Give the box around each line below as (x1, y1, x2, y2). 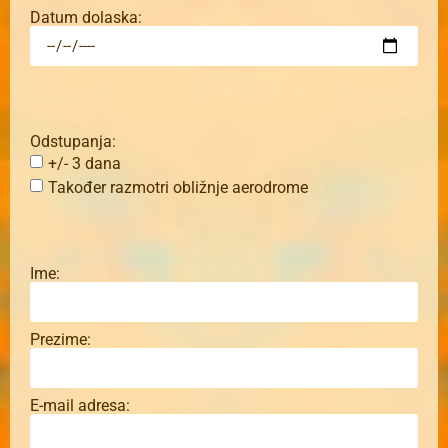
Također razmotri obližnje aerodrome (48, 177, 308, 197)
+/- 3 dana (48, 153, 121, 173)
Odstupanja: (30, 132, 116, 152)
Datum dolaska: (30, 8, 142, 28)
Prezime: (30, 330, 91, 350)
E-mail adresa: (30, 396, 130, 416)
